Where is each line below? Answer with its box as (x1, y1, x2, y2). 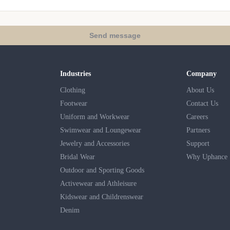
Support (186, 139, 210, 147)
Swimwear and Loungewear (60, 126, 141, 134)
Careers (186, 112, 208, 121)
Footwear (60, 99, 87, 107)
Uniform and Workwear (60, 112, 129, 121)
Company (186, 69, 217, 78)
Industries (60, 69, 91, 78)
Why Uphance (186, 152, 228, 161)
